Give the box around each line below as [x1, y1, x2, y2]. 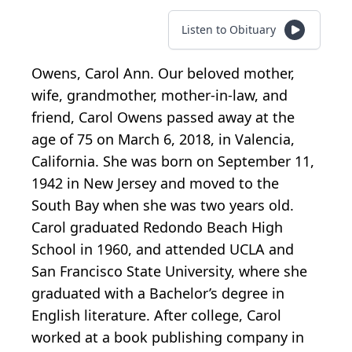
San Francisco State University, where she [31, 261, 307, 280]
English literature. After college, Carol [31, 305, 281, 324]
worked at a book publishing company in [31, 327, 304, 346]
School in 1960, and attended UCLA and [31, 239, 294, 258]
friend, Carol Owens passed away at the [31, 107, 295, 126]
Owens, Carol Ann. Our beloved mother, [31, 63, 295, 82]
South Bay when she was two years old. [31, 195, 294, 214]
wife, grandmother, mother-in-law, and [31, 85, 288, 104]
